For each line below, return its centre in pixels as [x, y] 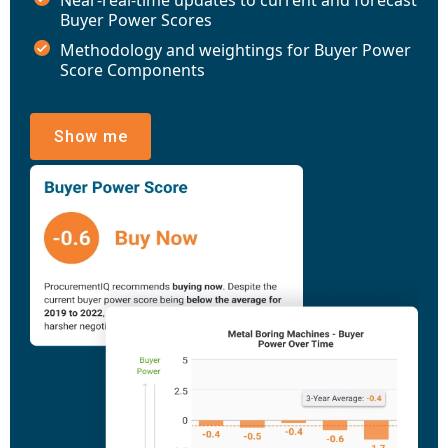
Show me [91, 136]
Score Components [132, 69]
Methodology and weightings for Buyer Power [235, 49]
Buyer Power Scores [136, 19]
